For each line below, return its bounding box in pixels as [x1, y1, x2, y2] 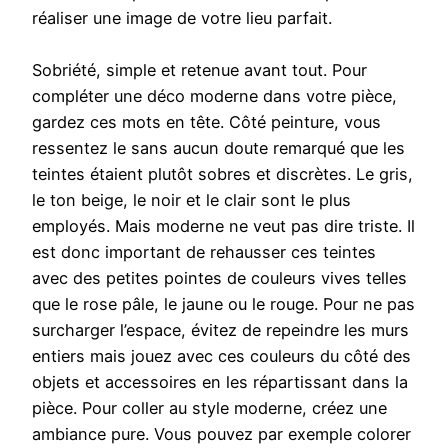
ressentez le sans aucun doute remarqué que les [32, 138, 405, 159]
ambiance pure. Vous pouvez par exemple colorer [32, 424, 411, 445]
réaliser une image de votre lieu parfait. [32, 8, 332, 29]
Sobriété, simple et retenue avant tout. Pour [32, 60, 367, 81]
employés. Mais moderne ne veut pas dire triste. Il [32, 216, 415, 237]
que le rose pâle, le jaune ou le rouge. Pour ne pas [32, 294, 415, 315]
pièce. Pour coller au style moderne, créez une [32, 398, 387, 419]
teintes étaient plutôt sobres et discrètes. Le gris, [32, 164, 413, 185]
